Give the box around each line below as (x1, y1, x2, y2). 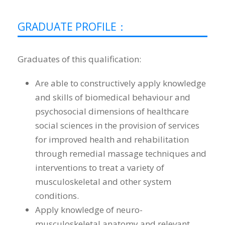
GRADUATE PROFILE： (18, 20, 127, 34)
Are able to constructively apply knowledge (35, 77, 206, 89)
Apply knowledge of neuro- (35, 204, 143, 216)
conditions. (35, 190, 79, 202)
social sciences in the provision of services (35, 120, 199, 132)
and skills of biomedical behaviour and (35, 91, 190, 103)
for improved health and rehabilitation (35, 134, 189, 146)
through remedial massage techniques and (35, 148, 206, 160)
